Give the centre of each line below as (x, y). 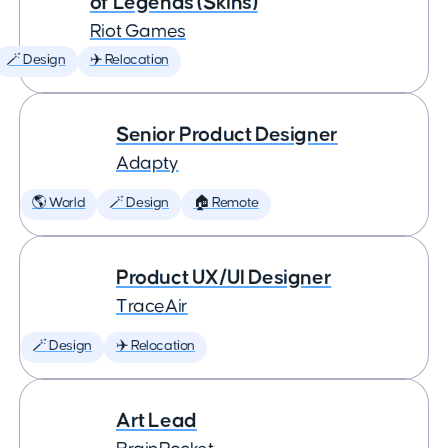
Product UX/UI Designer (224, 277)
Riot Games (137, 31)
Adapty (147, 163)
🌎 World (59, 203)
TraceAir (152, 306)
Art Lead (156, 420)
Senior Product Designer (227, 134)
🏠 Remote (226, 203)
